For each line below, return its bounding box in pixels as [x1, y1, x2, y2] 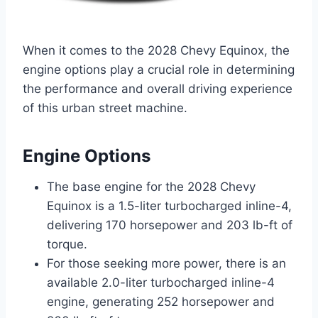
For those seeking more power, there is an [47, 256, 286, 270]
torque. [47, 236, 87, 251]
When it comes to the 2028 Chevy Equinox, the [23, 43, 290, 57]
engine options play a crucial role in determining [23, 62, 295, 77]
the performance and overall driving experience [23, 81, 292, 96]
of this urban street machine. [23, 100, 187, 115]
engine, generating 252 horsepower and [47, 294, 275, 309]
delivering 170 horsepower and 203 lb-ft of [47, 217, 292, 232]
